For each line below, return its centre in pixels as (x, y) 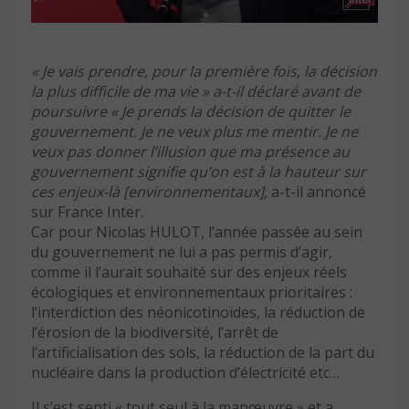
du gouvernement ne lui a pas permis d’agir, (182, 252)
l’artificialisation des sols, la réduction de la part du (203, 353)
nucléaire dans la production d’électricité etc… (185, 373)
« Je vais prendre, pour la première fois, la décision (204, 72)
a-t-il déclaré (255, 92)
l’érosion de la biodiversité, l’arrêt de (155, 333)
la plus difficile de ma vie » (120, 92)
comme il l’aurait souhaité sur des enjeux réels (189, 273)
